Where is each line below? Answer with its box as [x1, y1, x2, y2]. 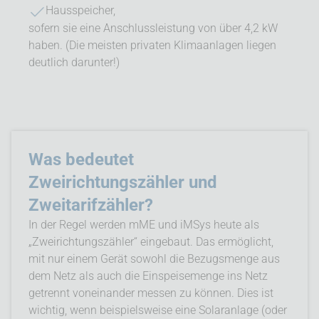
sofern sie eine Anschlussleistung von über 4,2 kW [28, 21, 278, 35]
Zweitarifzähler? [28, 194, 153, 215]
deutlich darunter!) [28, 55, 120, 69]
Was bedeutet [28, 149, 134, 169]
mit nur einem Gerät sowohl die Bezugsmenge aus [28, 251, 280, 266]
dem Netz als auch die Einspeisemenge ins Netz [28, 268, 268, 283]
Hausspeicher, [46, 3, 115, 17]
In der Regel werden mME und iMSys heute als [28, 217, 259, 231]
